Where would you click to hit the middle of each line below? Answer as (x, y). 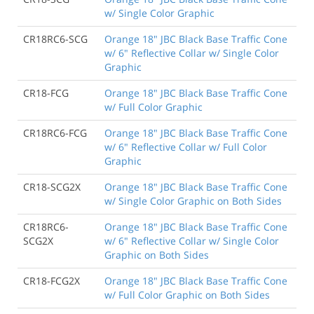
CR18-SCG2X (52, 187)
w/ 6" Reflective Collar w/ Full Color (186, 147)
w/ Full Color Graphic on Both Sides (187, 295)
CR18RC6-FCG (55, 133)
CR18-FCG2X (52, 281)
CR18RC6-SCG (55, 39)
